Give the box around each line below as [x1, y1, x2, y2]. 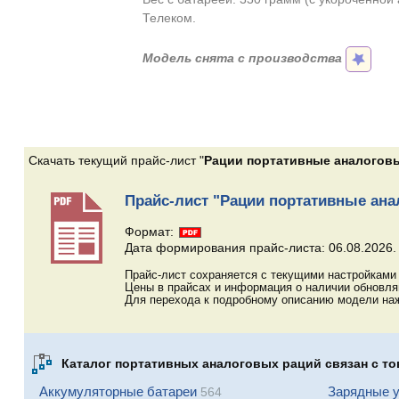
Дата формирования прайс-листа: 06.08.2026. [124, 240, 396, 256]
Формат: [124, 224, 177, 240]
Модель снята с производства [142, 51, 343, 66]
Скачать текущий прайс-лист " [28, 153, 204, 168]
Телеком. [142, 11, 197, 26]
